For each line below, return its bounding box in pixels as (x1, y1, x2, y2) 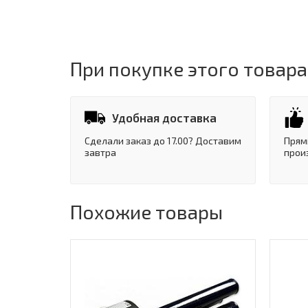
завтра (85, 146, 116, 159)
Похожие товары (70, 200, 223, 224)
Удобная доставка (112, 111, 217, 125)
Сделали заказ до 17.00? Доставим (85, 135, 241, 147)
